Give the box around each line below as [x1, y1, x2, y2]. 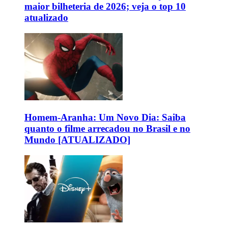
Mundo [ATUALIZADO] [24, 134, 130, 145]
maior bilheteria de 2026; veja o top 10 [24, 1, 186, 12]
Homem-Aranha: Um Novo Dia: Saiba [24, 111, 186, 123]
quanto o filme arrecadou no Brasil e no [24, 123, 190, 134]
